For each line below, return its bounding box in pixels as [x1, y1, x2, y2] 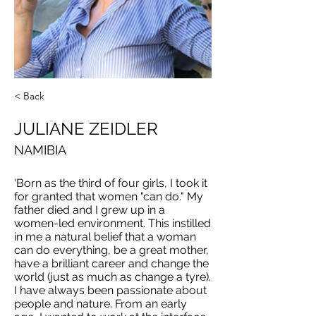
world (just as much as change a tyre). [14, 270, 211, 284]
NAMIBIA [14, 142, 66, 157]
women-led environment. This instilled [14, 217, 211, 230]
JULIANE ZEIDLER [14, 119, 158, 139]
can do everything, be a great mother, [14, 243, 209, 257]
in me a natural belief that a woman [14, 230, 196, 243]
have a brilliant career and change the [14, 257, 209, 270]
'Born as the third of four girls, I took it [14, 176, 207, 190]
